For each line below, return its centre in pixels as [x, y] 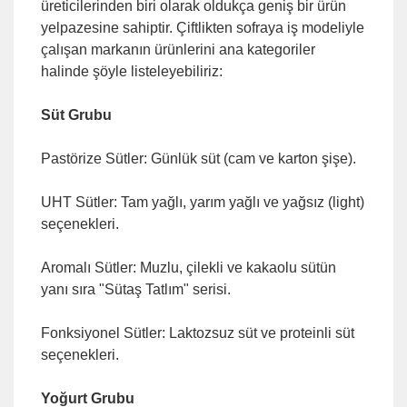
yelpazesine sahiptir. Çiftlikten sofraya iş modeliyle [203, 28]
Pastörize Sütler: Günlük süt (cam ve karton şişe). [199, 159]
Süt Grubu [76, 115]
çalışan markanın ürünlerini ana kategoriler [178, 50]
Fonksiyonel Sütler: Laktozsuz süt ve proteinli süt [198, 333]
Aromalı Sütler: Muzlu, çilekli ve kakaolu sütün [189, 268]
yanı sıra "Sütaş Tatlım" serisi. [136, 289]
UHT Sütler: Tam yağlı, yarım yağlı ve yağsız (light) [203, 202]
